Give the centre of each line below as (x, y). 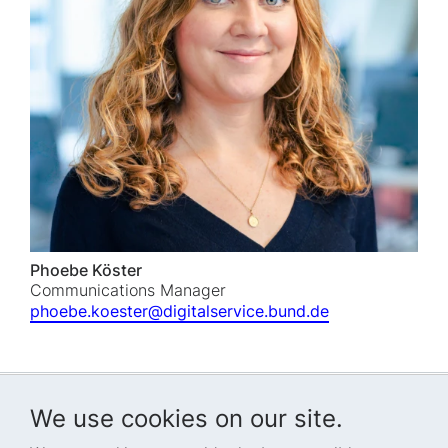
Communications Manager (128, 290)
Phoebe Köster (86, 270)
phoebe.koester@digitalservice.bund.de (179, 311)
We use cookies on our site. (186, 419)
